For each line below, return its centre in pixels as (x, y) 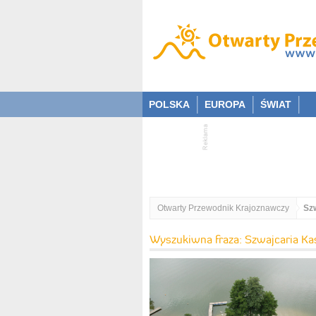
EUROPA (225, 104)
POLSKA (169, 104)
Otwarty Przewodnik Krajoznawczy (223, 208)
